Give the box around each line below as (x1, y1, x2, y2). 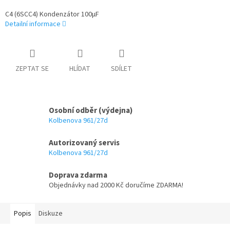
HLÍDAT (69, 64, 90, 74)
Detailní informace (5, 19, 61, 30)
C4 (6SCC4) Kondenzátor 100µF (5, 9, 99, 20)
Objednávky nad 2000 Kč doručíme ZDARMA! (49, 180, 183, 191)
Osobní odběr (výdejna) (49, 105, 132, 117)
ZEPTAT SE (15, 64, 49, 74)
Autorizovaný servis (49, 137, 120, 149)
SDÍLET (111, 64, 132, 74)
